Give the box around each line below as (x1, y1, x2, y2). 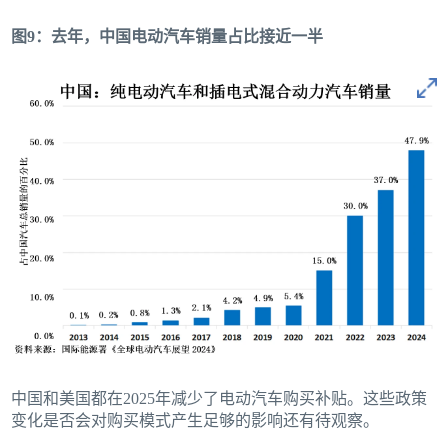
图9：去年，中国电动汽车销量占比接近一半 (11, 28, 324, 46)
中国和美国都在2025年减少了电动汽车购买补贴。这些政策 (11, 389, 428, 407)
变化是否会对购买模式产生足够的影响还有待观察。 (11, 411, 380, 429)
